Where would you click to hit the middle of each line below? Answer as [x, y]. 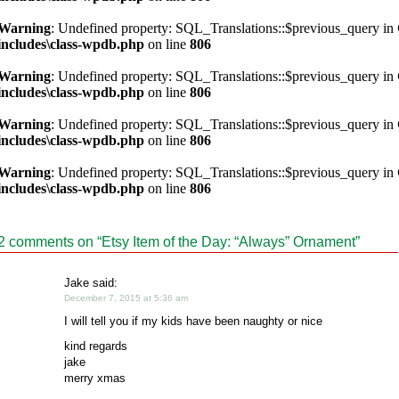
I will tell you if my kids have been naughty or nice [193, 321]
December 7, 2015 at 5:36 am [126, 298]
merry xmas [95, 378]
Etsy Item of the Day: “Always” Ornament [228, 242]
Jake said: [91, 283]
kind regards [96, 346]
